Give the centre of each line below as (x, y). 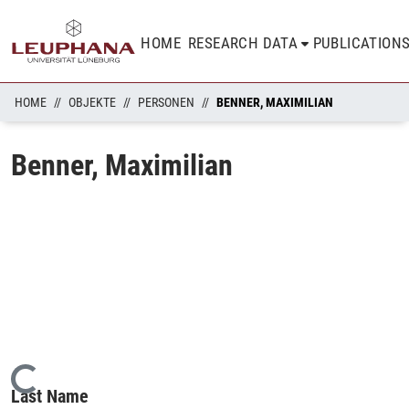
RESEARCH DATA (243, 43)
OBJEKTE (92, 102)
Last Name (50, 396)
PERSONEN (166, 102)
